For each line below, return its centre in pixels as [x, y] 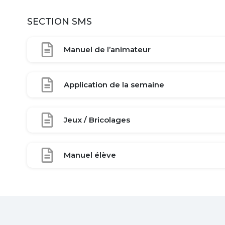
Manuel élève [90, 155]
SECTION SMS [60, 22]
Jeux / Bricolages [97, 120]
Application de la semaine [114, 85]
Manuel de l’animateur [107, 49]
